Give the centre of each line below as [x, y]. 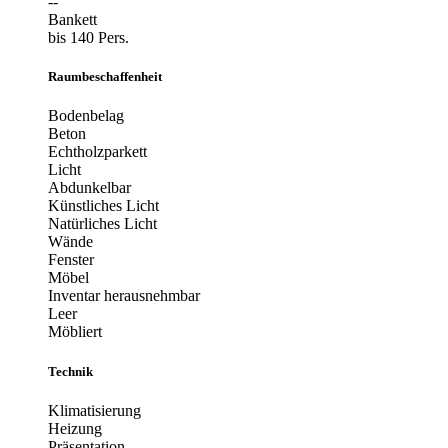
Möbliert [75, 332]
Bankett [72, 19]
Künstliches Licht [103, 206]
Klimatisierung [94, 410]
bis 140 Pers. [88, 37]
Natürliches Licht [102, 224]
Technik [70, 371]
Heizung [75, 428]
